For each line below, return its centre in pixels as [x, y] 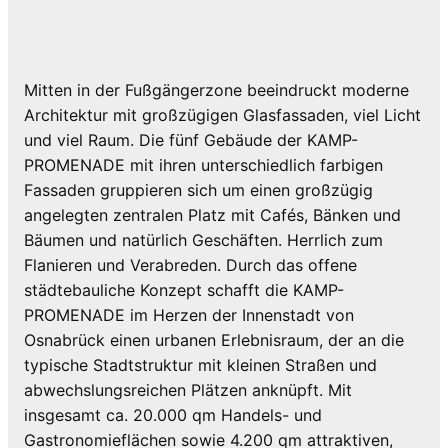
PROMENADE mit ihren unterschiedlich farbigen [203, 165]
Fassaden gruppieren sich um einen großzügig [198, 190]
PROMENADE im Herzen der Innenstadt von [189, 315]
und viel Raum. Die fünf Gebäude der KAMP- [191, 140]
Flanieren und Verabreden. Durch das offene [190, 265]
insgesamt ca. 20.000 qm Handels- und [173, 415]
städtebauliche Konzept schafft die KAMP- [184, 290]
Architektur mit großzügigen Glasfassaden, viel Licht [222, 115]
